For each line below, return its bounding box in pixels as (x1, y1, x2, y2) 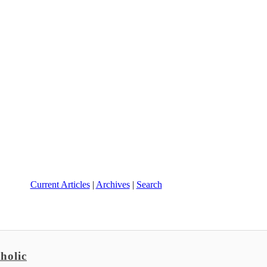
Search (136, 179, 162, 190)
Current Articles (30, 179, 90, 190)
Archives (95, 179, 130, 190)
